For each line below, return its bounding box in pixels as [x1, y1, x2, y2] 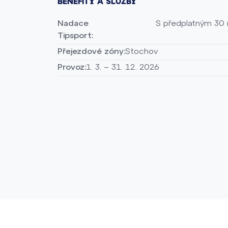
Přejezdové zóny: [58, 46, 125, 56]
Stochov [125, 46, 158, 56]
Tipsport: [58, 30, 93, 40]
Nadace [58, 18, 89, 28]
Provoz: [58, 62, 86, 72]
